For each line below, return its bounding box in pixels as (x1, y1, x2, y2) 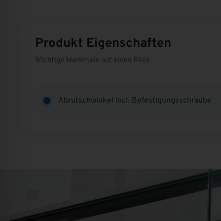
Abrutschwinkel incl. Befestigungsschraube (58, 95, 212, 106)
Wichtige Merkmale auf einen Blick (35, 56, 150, 66)
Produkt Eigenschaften (35, 36, 172, 52)
